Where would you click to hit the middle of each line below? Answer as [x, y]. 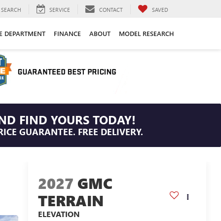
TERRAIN [71, 201]
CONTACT [111, 9]
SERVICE [60, 9]
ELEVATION [59, 214]
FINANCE [67, 33]
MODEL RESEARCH [146, 33]
